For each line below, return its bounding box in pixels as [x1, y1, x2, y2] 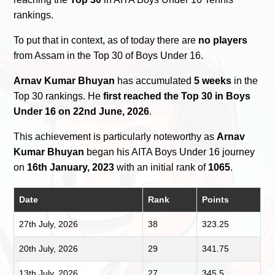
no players [198, 34, 248, 45]
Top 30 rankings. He [14, 90, 104, 101]
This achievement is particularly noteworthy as [14, 131, 217, 142]
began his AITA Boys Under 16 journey [84, 146, 255, 157]
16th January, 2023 [27, 161, 115, 172]
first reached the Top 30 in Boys [103, 90, 251, 101]
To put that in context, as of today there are [14, 34, 199, 45]
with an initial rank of [114, 161, 209, 172]
